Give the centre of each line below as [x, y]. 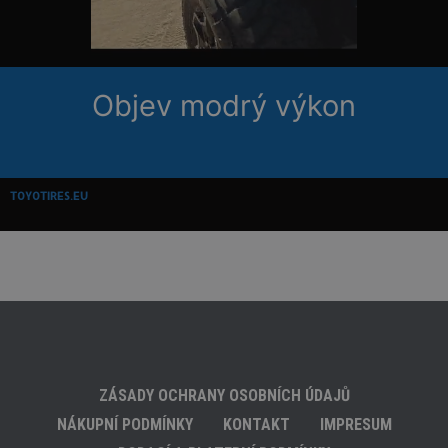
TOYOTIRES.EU [49, 196]
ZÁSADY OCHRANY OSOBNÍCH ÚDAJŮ [224, 395]
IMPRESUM [355, 424]
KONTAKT [256, 424]
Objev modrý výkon [224, 105]
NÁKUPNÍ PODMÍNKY [124, 424]
